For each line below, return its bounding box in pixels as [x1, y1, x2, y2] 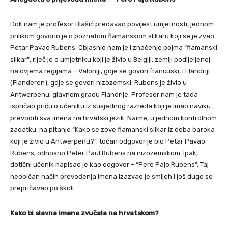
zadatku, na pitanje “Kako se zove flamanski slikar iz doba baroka [10, 126, 215, 134]
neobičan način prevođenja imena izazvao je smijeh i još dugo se [10, 173, 213, 181]
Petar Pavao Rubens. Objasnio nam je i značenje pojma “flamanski [10, 44, 217, 52]
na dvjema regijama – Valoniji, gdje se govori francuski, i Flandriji [10, 67, 210, 75]
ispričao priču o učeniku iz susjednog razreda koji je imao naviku [10, 102, 211, 110]
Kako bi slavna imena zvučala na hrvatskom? [10, 209, 159, 217]
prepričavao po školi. [10, 184, 75, 192]
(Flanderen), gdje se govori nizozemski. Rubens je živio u [10, 79, 187, 87]
